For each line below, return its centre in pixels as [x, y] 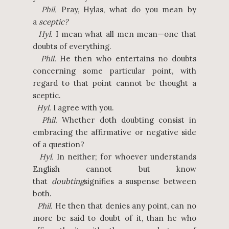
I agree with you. [83, 108]
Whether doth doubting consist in [127, 120]
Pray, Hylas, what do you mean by [127, 9]
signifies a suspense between [140, 181]
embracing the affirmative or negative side [114, 132]
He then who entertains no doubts [126, 59]
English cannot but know [114, 169]
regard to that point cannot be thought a [114, 83]
